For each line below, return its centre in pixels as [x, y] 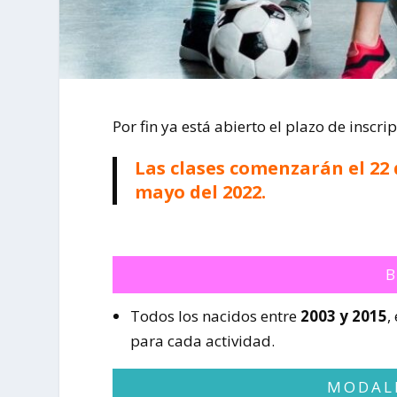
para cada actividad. [202, 341]
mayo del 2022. [201, 192]
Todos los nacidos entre [215, 316]
